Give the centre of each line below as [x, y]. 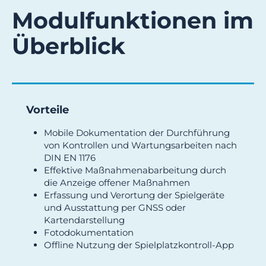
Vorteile [47, 110]
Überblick [69, 46]
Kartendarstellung [84, 220]
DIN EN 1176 [70, 157]
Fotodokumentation [89, 232]
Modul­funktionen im [133, 20]
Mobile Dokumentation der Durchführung [137, 132]
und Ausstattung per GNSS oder [115, 207]
